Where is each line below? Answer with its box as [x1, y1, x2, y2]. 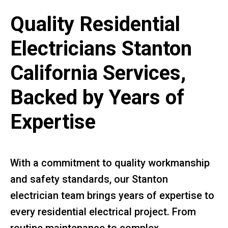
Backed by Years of [10, 85, 184, 109]
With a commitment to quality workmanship [10, 156, 210, 169]
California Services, [10, 61, 186, 85]
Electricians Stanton [10, 36, 192, 61]
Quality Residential [10, 12, 180, 36]
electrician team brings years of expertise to [10, 189, 214, 202]
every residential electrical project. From [10, 205, 196, 218]
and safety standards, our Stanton [10, 173, 168, 185]
